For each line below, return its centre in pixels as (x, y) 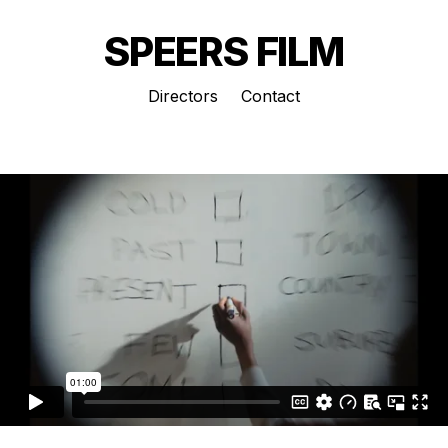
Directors (183, 96)
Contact (270, 96)
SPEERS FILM (224, 51)
